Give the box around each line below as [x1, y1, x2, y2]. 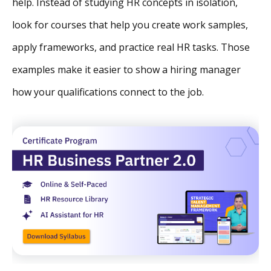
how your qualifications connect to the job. [12, 85, 204, 99]
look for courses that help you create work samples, [12, 18, 248, 31]
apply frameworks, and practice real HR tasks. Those [12, 40, 250, 54]
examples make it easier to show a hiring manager [12, 62, 241, 76]
